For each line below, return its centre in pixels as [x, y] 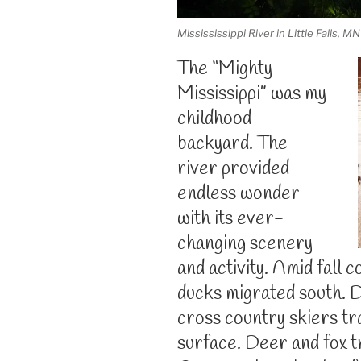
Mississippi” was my [252, 94]
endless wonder [239, 194]
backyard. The [232, 144]
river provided [233, 169]
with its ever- [230, 219]
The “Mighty [225, 69]
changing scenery [245, 244]
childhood [214, 119]
